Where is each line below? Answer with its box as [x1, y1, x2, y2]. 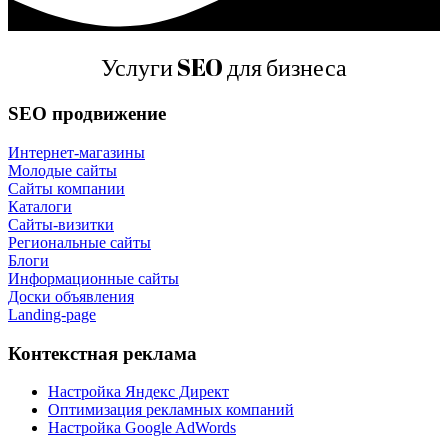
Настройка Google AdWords [48, 419, 236, 437]
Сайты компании [8, 179, 125, 197]
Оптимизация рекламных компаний [48, 401, 294, 419]
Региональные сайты [8, 233, 151, 251]
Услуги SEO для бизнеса [101, 51, 347, 84]
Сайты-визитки [8, 215, 114, 233]
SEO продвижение [8, 103, 166, 125]
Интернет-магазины [8, 143, 145, 161]
